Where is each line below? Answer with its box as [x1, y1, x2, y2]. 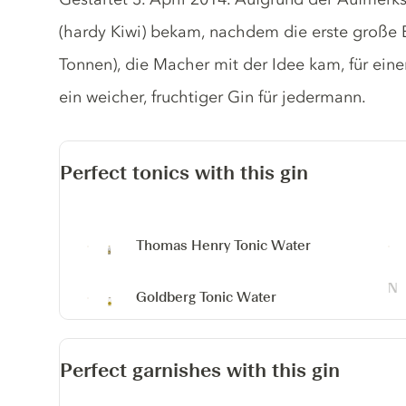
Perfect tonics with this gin [60, 161, 309, 184]
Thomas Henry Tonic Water [136, 237, 312, 254]
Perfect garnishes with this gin [60, 359, 341, 382]
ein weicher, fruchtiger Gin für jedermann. [59, 87, 367, 107]
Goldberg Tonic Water [136, 288, 277, 305]
